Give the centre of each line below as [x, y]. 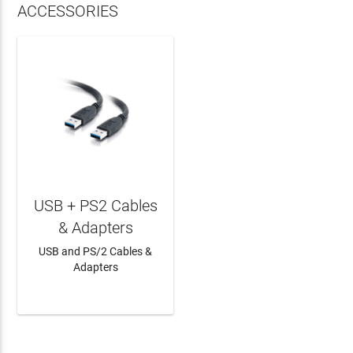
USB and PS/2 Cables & [96, 251]
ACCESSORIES [68, 11]
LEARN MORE [95, 289]
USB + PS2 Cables [95, 205]
